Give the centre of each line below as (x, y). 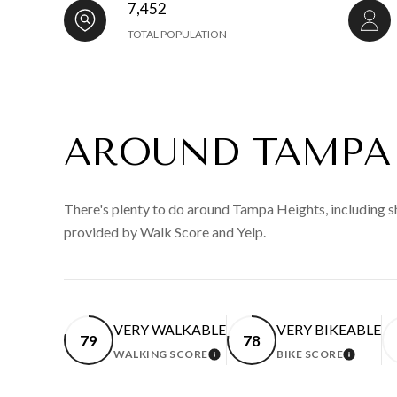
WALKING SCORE (161, 354)
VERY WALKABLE (170, 330)
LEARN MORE (258, 360)
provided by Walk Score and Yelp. (165, 232)
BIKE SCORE (310, 354)
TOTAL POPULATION (177, 35)
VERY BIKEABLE (329, 330)
